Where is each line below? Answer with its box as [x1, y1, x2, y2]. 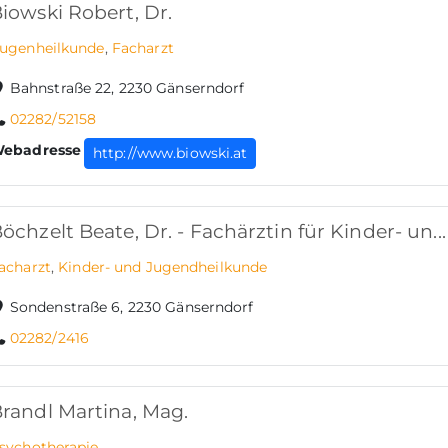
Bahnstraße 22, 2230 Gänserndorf [9, 79, 245, 98]
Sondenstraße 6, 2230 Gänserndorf [9, 297, 254, 316]
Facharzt [111, 39, 174, 58]
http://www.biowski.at [93, 144, 248, 163]
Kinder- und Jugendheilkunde [58, 257, 268, 276]
